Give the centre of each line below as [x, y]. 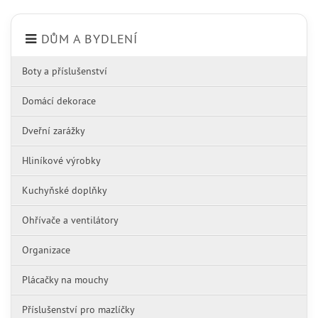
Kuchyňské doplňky [65, 190]
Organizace [46, 250]
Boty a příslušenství [65, 71]
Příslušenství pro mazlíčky [78, 309]
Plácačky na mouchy [65, 280]
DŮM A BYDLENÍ [89, 39]
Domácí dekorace [59, 101]
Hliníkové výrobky [61, 160]
